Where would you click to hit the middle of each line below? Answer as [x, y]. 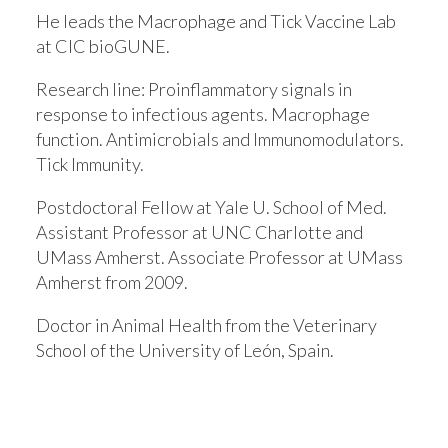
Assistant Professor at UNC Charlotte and [199, 232]
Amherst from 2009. [112, 282]
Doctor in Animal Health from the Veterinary [206, 325]
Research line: [92, 89]
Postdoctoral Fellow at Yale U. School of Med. [211, 207]
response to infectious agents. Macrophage [203, 114]
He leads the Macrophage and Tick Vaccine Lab [216, 21]
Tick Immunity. [90, 164]
